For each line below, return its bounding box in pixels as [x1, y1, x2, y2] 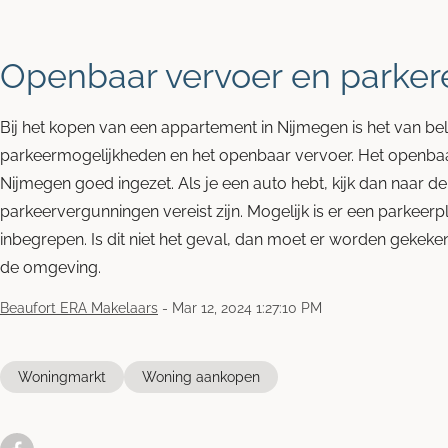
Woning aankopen [142, 369, 260, 385]
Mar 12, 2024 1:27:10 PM [172, 300, 322, 316]
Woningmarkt [18, 369, 106, 385]
